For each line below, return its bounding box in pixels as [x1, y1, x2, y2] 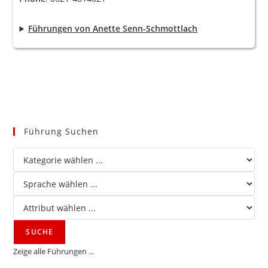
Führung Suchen [24, 126, 99, 137]
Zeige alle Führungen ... [13, 246, 95, 257]
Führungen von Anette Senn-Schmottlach [28, 23, 198, 34]
